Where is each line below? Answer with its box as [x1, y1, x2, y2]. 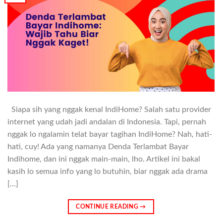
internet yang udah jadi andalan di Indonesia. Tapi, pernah [7, 118, 206, 126]
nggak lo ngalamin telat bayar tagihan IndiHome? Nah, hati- [7, 130, 212, 139]
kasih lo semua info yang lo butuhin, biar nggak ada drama [7, 167, 208, 176]
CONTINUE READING [76, 204, 140, 210]
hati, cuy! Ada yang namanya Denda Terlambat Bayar [7, 143, 189, 151]
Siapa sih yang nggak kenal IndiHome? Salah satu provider [7, 106, 211, 114]
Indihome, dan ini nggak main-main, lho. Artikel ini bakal [7, 155, 200, 164]
